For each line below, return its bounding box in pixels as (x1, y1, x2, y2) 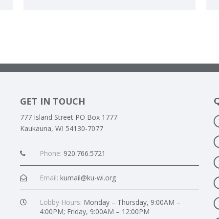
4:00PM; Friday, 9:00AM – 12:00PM (39, 207, 150, 216)
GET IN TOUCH (20, 95, 85, 107)
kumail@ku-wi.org (60, 173, 116, 182)
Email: (39, 173, 58, 182)
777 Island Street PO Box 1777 (20, 112, 117, 122)
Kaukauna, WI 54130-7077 (20, 124, 103, 133)
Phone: (39, 149, 62, 158)
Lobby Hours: (39, 197, 82, 207)
